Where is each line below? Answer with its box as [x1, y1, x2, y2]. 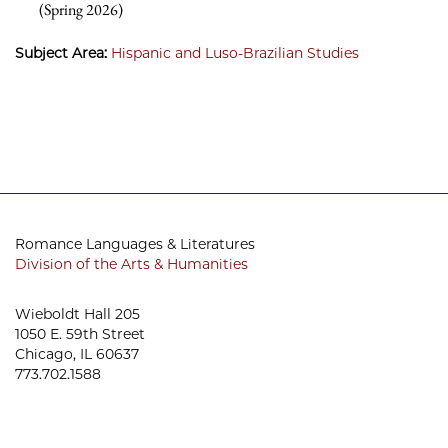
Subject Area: [15, 44, 111, 62]
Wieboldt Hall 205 [15, 305, 140, 323]
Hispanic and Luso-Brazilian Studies [111, 44, 359, 62]
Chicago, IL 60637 [15, 345, 139, 363]
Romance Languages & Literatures [15, 235, 255, 253]
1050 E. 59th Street [15, 325, 145, 343]
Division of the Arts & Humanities [15, 255, 248, 273]
